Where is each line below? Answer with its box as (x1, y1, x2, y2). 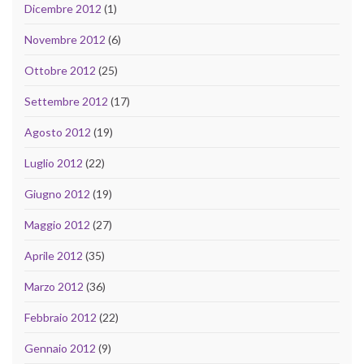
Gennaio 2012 (24, 341, 96, 356)
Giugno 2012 (24, 187, 90, 201)
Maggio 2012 (24, 218, 90, 232)
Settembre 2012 (24, 94, 108, 109)
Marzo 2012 (24, 279, 84, 294)
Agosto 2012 (24, 125, 91, 140)
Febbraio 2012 (24, 310, 97, 325)
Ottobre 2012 (24, 63, 96, 78)
